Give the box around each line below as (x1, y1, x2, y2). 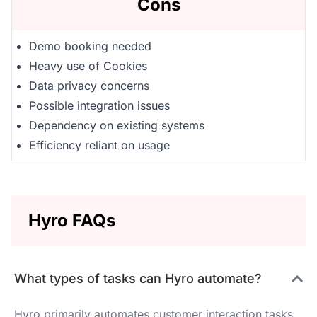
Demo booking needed (29, 39, 151, 53)
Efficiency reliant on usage (29, 138, 170, 152)
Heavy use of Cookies (29, 59, 147, 73)
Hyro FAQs (28, 210, 115, 231)
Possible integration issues (29, 98, 170, 113)
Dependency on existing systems (29, 118, 204, 132)
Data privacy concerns (29, 79, 149, 93)
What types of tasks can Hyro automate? (14, 271, 262, 286)
